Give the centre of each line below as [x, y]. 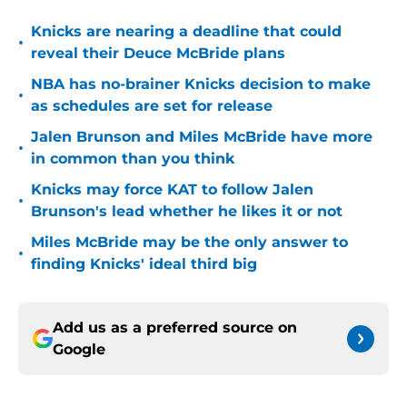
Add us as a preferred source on [175, 328]
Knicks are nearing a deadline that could [186, 32]
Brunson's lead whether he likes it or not [187, 212]
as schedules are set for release [152, 106]
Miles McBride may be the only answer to [189, 243]
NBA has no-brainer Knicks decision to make [201, 84]
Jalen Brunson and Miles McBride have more [202, 137]
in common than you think [133, 159]
